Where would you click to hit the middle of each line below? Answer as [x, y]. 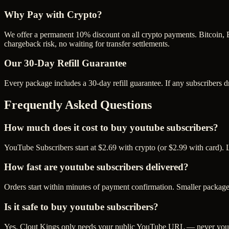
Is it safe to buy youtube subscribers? [81, 207]
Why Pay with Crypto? [53, 15]
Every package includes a [46, 83]
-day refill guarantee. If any [141, 83]
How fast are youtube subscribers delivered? [96, 167]
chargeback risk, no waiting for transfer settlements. [87, 43]
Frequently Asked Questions [78, 105]
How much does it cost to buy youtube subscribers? [111, 128]
